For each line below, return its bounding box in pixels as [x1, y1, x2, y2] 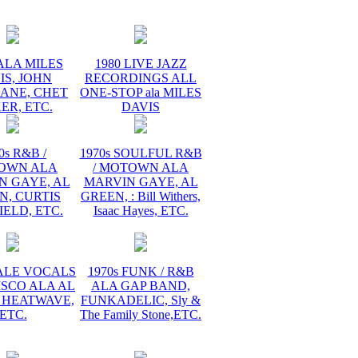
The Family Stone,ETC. [80, 308, 201, 321]
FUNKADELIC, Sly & [81, 293, 201, 307]
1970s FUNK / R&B [87, 265, 194, 278]
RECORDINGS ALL [85, 71, 197, 85]
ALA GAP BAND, [91, 279, 190, 292]
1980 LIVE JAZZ [94, 57, 187, 70]
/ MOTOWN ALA [93, 161, 189, 174]
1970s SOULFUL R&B [79, 146, 202, 160]
